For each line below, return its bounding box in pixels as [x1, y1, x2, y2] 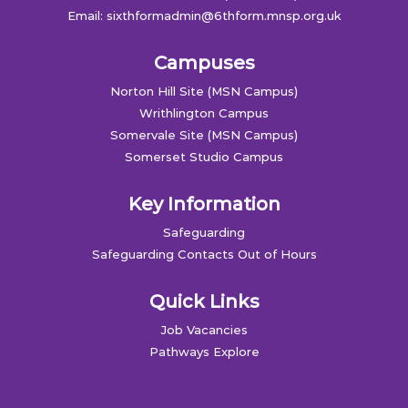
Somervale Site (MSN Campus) [110, 127, 298, 142]
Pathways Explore [148, 344, 260, 359]
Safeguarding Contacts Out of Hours [91, 247, 317, 261]
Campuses [153, 52, 255, 74]
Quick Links [148, 291, 260, 312]
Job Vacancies [160, 322, 248, 337]
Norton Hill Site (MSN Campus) [110, 84, 298, 98]
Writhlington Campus [139, 106, 269, 120]
